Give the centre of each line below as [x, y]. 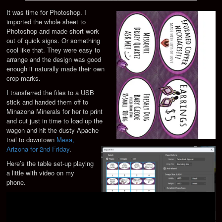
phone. [16, 182]
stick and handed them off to [48, 102]
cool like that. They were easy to [54, 50]
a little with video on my [41, 173]
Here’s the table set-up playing [50, 164]
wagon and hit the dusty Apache [53, 130]
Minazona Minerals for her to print [55, 111]
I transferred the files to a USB [51, 93]
